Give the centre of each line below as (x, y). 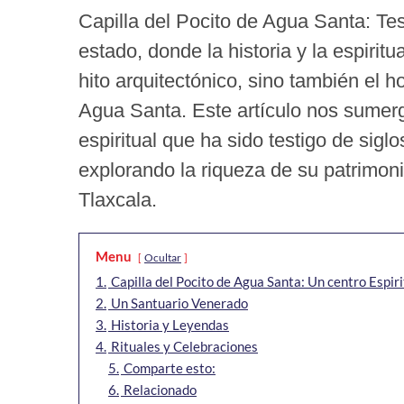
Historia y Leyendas (170, 325)
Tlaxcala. (118, 200)
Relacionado (160, 390)
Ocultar (163, 258)
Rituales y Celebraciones (184, 347)
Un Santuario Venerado (179, 303)
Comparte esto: (170, 368)
